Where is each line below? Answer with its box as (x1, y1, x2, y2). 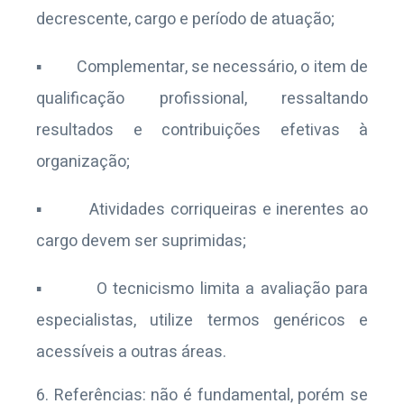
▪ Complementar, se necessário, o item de (36, 55, 368, 79)
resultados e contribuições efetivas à (36, 118, 368, 142)
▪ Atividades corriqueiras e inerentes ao (36, 197, 368, 222)
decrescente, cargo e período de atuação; (36, 7, 335, 32)
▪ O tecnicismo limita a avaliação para (36, 277, 368, 301)
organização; (36, 150, 130, 174)
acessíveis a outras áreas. (36, 340, 226, 364)
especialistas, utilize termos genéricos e (36, 308, 368, 333)
